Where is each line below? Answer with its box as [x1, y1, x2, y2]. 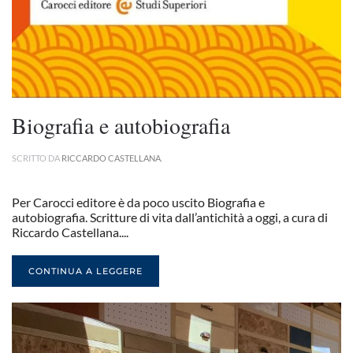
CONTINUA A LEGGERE [28, 266, 143, 277]
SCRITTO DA [12, 153, 61, 163]
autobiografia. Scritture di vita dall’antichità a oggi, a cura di [12, 210, 328, 225]
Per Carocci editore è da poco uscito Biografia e [12, 195, 265, 210]
